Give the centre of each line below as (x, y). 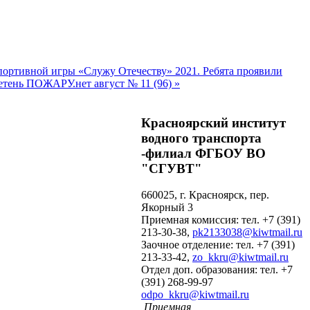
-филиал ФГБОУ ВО (203, 153)
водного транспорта (201, 138)
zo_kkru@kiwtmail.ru (240, 257)
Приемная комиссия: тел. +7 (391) (221, 220)
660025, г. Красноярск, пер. (205, 195)
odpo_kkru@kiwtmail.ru (195, 295)
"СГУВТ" (172, 168)
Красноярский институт (213, 122)
